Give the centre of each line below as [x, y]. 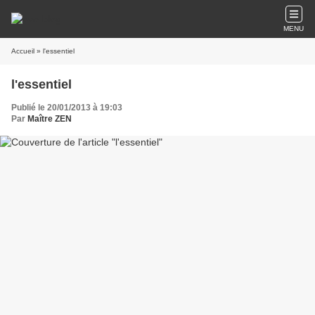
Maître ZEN [50, 119]
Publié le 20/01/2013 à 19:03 [67, 108]
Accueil [23, 51]
